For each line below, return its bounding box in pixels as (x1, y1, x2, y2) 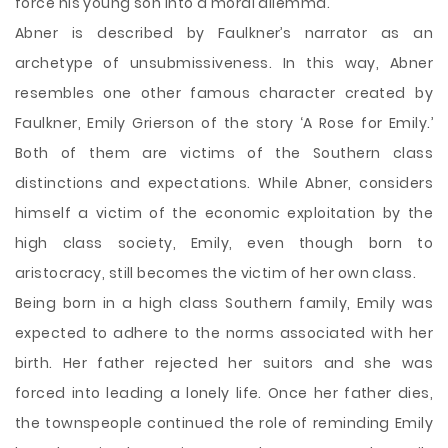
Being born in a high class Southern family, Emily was (15, 293, 433, 313)
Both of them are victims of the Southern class (15, 143, 433, 163)
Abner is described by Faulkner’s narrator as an (15, 23, 433, 43)
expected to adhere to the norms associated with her (15, 323, 433, 343)
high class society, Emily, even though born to (15, 233, 433, 253)
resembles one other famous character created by (15, 83, 433, 103)
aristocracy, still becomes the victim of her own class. (15, 263, 417, 283)
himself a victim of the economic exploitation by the (15, 203, 433, 223)
